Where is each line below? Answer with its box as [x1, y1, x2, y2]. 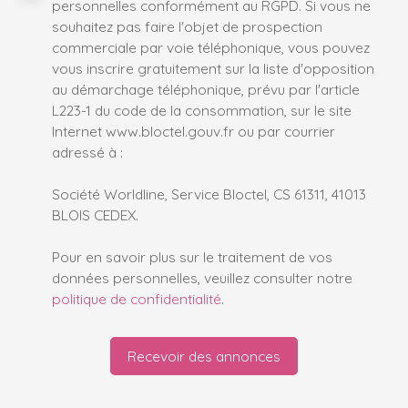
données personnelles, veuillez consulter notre [52, 269, 352, 288]
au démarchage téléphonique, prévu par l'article [52, 80, 360, 99]
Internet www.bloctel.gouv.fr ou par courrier [52, 122, 335, 141]
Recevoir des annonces [127, 346, 280, 365]
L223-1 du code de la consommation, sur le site [52, 101, 352, 120]
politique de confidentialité [52, 290, 221, 309]
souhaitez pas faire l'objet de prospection [52, 17, 322, 36]
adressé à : [52, 143, 123, 162]
